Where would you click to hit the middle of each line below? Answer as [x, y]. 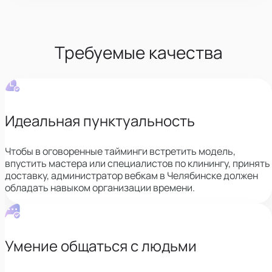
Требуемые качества [138, 52]
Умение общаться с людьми [101, 245]
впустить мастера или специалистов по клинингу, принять [138, 163]
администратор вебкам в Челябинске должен [155, 175]
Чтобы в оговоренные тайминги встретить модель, [120, 151]
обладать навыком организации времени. [100, 187]
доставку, [27, 175]
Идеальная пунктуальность [100, 120]
